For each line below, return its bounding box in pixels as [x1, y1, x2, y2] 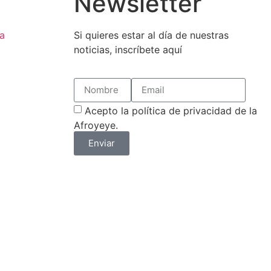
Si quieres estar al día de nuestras [74, 29, 229, 42]
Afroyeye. [74, 119, 118, 131]
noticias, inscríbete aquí [74, 44, 182, 56]
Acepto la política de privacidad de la [85, 104, 257, 117]
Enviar [88, 137, 115, 149]
